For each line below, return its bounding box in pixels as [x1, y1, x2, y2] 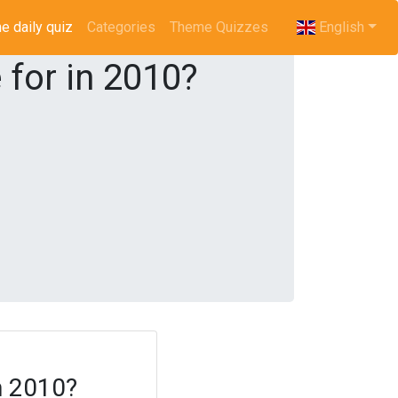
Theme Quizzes [170, 19, 268, 36]
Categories [87, 19, 155, 36]
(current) [73, 19, 124, 36]
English [315, 19, 365, 36]
